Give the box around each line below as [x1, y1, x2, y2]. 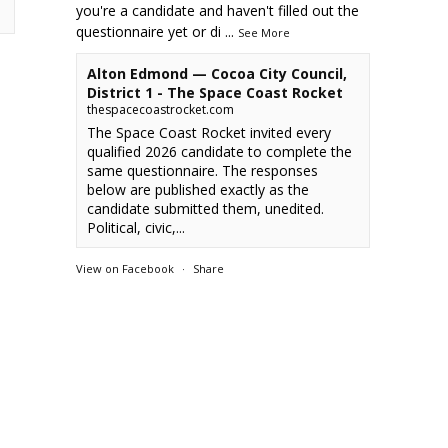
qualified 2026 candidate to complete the [87, 141, 353, 161]
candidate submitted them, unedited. [87, 198, 325, 218]
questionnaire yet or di [76, 21, 222, 41]
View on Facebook [76, 260, 175, 276]
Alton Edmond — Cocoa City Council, [87, 63, 348, 83]
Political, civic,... [87, 217, 186, 237]
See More [238, 24, 291, 40]
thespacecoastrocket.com [87, 100, 235, 118]
